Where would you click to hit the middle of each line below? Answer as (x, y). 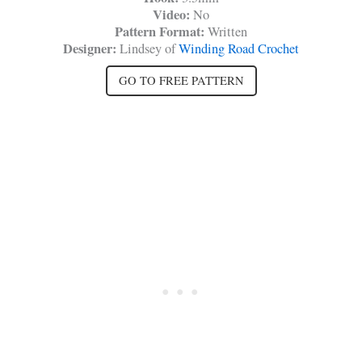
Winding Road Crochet (239, 48)
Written (227, 31)
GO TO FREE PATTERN (181, 80)
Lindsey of (147, 48)
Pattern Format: (161, 31)
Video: (173, 14)
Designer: (90, 48)
